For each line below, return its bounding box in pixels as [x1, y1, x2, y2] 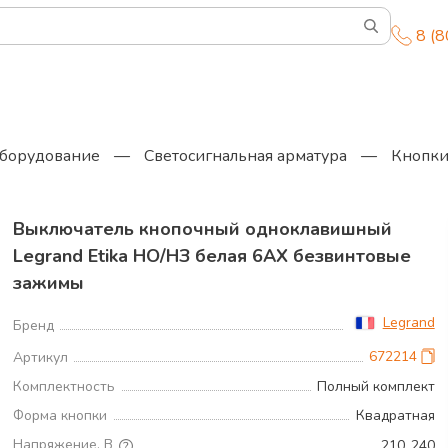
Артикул [13, 348, 69, 367]
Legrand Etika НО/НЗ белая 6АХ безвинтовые [13, 244, 412, 268]
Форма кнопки [13, 406, 108, 425]
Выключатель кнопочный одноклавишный [13, 217, 393, 241]
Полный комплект [316, 377, 435, 396]
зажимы [13, 271, 85, 295]
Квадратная [355, 406, 435, 425]
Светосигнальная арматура [144, 145, 347, 167]
